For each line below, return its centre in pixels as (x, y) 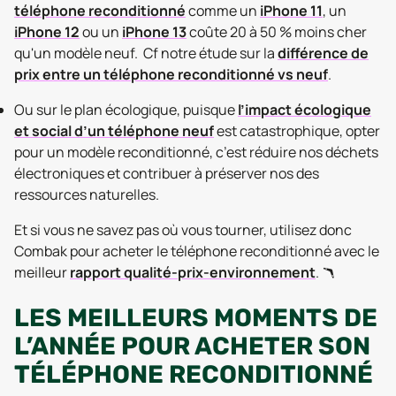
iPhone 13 (154, 32)
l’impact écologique (305, 110)
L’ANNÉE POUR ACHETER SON (192, 346)
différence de (323, 53)
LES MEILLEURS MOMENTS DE (196, 318)
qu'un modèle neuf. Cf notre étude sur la (146, 53)
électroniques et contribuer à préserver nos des (167, 173)
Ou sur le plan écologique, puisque (126, 110)
